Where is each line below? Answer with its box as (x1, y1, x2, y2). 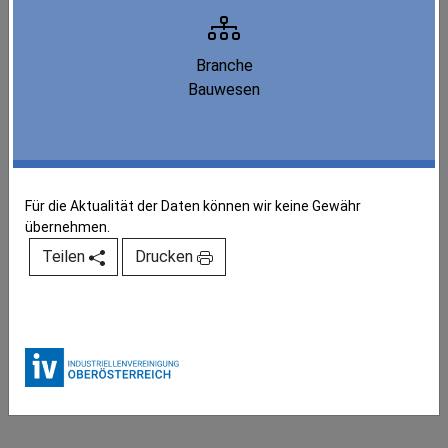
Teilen (42, 247, 89, 266)
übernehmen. (25, 219, 110, 235)
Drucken (135, 247, 197, 266)
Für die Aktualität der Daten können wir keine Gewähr (25, 198, 361, 214)
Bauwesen (188, 80, 260, 99)
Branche (195, 56, 253, 75)
